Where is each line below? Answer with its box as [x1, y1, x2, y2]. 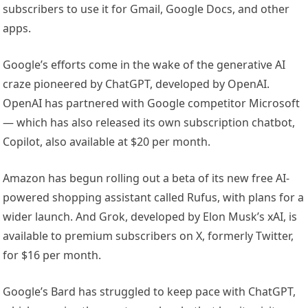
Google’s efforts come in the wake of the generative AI [3, 57, 286, 73]
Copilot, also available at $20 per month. [3, 134, 211, 150]
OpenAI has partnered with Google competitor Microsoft [3, 96, 300, 111]
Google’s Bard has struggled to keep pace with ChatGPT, [3, 284, 296, 300]
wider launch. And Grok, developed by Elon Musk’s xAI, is [3, 209, 298, 225]
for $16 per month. [3, 247, 102, 263]
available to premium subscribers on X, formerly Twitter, [3, 228, 294, 244]
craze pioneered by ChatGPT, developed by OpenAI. [3, 76, 270, 92]
